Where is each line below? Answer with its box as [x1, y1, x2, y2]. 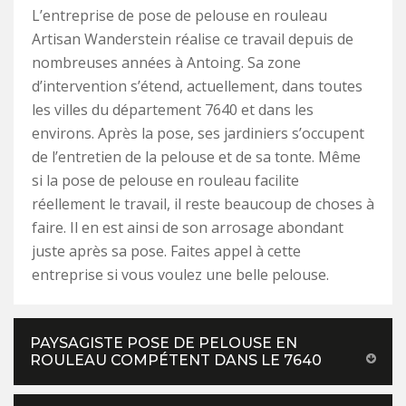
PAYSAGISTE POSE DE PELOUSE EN [30, 334, 297, 353]
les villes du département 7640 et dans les [32, 100, 314, 121]
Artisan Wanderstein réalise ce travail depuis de [32, 29, 353, 50]
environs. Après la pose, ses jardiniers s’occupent [32, 123, 364, 144]
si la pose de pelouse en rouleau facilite [32, 170, 299, 191]
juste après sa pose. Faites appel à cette [32, 241, 301, 262]
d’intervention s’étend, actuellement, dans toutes [32, 76, 362, 97]
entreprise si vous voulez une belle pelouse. [32, 265, 329, 285]
